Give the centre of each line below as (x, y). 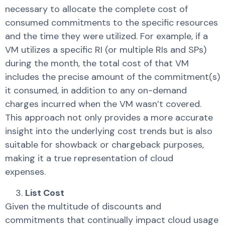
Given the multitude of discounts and (83, 206)
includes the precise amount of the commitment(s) (113, 77)
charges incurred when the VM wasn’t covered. (103, 104)
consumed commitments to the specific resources (111, 23)
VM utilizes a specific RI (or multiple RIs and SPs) (106, 50)
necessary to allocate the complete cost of (96, 9)
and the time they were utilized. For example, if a (106, 36)
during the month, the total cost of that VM (97, 64)
